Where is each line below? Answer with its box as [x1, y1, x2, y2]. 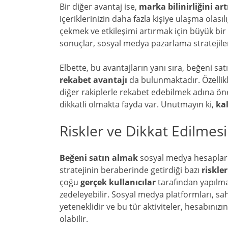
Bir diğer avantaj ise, [60, 1, 139, 12]
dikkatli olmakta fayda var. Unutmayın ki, [60, 99, 216, 110]
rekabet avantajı [60, 74, 127, 85]
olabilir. [60, 213, 88, 224]
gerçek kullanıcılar [80, 177, 156, 188]
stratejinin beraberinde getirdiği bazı [60, 164, 202, 176]
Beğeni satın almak [60, 152, 138, 163]
